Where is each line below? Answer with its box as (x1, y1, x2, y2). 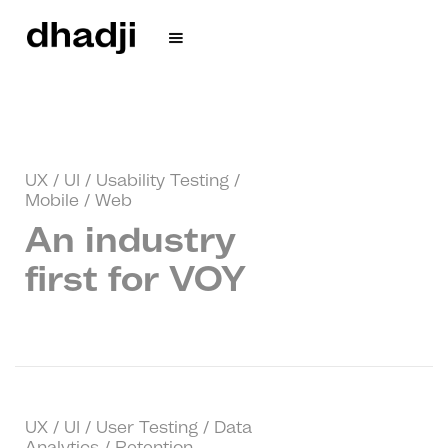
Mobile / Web (25, 190, 132, 210)
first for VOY (25, 256, 246, 300)
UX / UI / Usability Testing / (25, 170, 240, 190)
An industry (25, 217, 236, 261)
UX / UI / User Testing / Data (25, 417, 252, 437)
